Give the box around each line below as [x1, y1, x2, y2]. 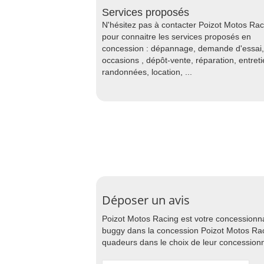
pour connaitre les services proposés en [102, 32, 251, 41]
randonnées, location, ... [102, 67, 192, 77]
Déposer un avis [102, 192, 190, 208]
